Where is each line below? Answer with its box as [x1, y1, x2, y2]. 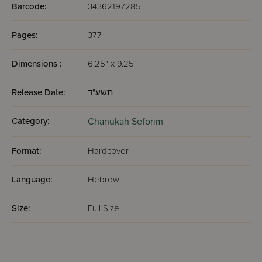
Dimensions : [12, 58, 62, 69]
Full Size [88, 203, 119, 213]
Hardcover [88, 146, 129, 156]
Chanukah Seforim [88, 116, 163, 127]
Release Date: [12, 87, 65, 98]
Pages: [12, 30, 38, 40]
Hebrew [88, 174, 119, 185]
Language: [12, 174, 53, 185]
